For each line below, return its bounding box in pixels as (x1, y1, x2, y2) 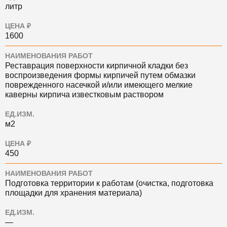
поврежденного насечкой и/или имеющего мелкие (5, 81, 193, 89)
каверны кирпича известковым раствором (5, 90, 164, 99)
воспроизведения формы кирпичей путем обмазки (5, 71, 196, 80)
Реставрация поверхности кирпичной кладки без (5, 61, 188, 70)
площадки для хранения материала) (5, 188, 142, 197)
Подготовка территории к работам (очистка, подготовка (5, 179, 213, 187)
